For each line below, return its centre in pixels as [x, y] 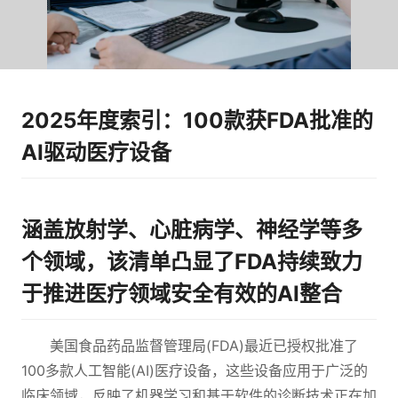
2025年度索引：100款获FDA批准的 [197, 120]
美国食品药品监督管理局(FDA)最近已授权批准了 [204, 346]
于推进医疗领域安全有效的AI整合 [182, 294]
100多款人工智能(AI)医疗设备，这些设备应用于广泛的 [195, 370]
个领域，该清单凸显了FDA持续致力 [192, 262]
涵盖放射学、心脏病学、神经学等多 [192, 230]
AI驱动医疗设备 [96, 152]
